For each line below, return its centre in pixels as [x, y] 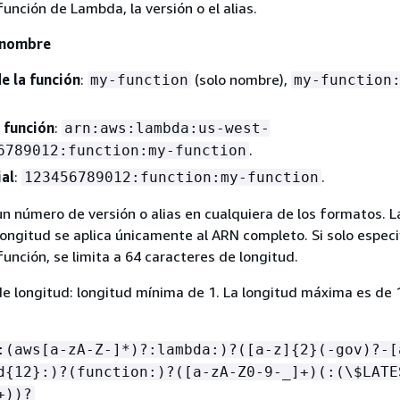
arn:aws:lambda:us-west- [167, 129]
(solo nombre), [241, 80]
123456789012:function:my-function [171, 178]
